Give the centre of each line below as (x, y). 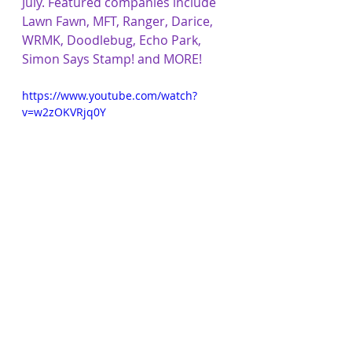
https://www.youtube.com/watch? (110, 95)
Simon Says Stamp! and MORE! (112, 59)
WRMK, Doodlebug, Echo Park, (113, 40)
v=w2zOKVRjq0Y (64, 112)
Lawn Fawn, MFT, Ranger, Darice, (119, 21)
